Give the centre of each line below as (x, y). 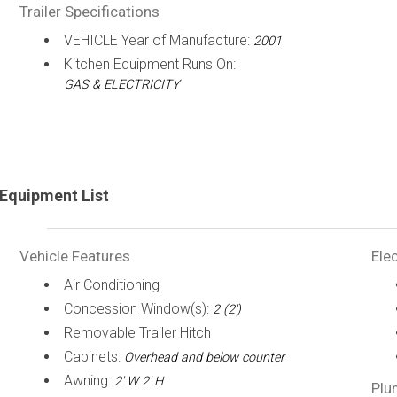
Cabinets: (93, 357)
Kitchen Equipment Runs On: (149, 64)
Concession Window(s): (138, 309)
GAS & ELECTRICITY (121, 85)
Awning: (89, 381)
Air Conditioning (111, 285)
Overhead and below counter (204, 358)
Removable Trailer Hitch (137, 333)
